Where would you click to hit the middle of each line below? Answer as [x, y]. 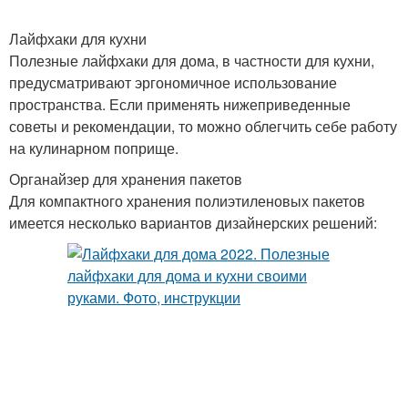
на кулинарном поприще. [94, 148]
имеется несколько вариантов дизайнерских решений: [193, 223]
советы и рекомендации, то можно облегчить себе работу [203, 126]
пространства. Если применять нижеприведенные [180, 104]
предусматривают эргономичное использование [173, 82]
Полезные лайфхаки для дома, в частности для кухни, [192, 61]
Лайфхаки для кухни [78, 39]
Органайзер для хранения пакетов [126, 179]
